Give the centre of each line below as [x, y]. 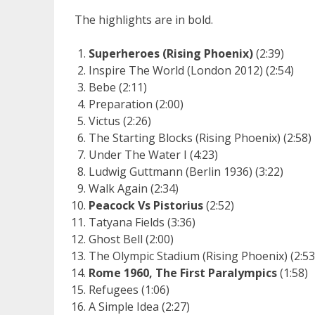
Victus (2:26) [120, 121]
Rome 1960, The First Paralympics [182, 272]
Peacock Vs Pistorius [146, 205]
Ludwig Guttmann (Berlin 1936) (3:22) [186, 171]
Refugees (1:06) [129, 289]
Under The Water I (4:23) [153, 154]
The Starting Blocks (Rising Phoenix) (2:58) [200, 137]
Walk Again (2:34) [133, 188]
